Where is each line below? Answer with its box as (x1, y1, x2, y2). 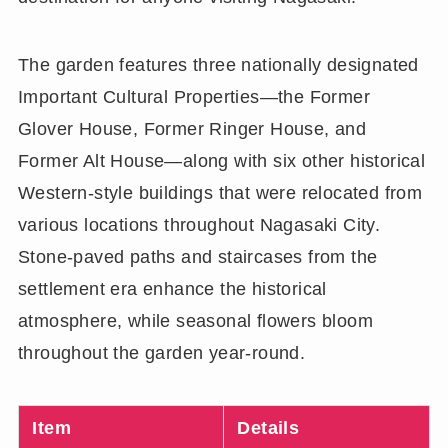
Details (237, 417, 300, 438)
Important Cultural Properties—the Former (17, 86, 371, 107)
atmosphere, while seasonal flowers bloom (17, 310, 374, 331)
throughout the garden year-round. (17, 342, 306, 363)
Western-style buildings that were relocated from (17, 182, 423, 203)
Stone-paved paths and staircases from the (17, 246, 378, 267)
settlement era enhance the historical (17, 278, 327, 299)
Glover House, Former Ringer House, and (17, 118, 367, 139)
